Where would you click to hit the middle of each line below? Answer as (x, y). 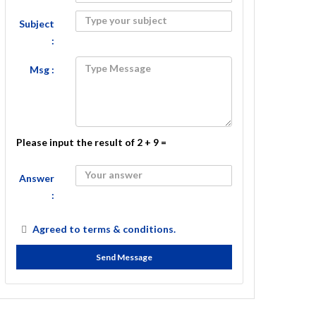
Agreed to (57, 229)
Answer (37, 178)
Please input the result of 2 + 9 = (91, 142)
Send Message (124, 257)
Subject (37, 24)
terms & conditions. (129, 229)
